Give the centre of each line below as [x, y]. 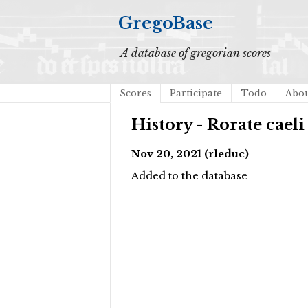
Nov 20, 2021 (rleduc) [190, 154]
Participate [196, 93]
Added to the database [189, 176]
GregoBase [166, 23]
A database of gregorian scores [196, 53]
